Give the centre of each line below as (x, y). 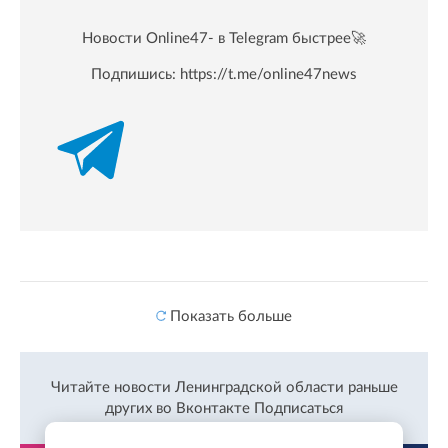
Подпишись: (135, 75)
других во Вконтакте (179, 409)
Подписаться (298, 409)
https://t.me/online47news (268, 75)
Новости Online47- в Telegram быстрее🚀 (224, 39)
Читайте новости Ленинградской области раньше (224, 388)
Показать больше (231, 317)
